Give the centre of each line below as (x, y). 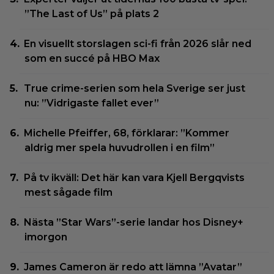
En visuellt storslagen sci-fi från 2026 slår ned (138, 43)
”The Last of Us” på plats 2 (92, 13)
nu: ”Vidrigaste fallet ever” (92, 103)
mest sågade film (68, 192)
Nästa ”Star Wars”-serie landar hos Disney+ (134, 222)
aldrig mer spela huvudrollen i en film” (120, 147)
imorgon (46, 237)
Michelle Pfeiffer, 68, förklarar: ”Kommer (127, 133)
